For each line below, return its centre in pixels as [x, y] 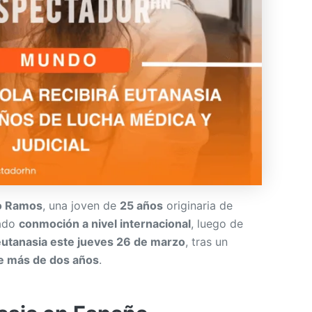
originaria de [198, 205]
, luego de [217, 223]
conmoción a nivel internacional [105, 223]
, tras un [206, 241]
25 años [141, 205]
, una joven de [81, 205]
